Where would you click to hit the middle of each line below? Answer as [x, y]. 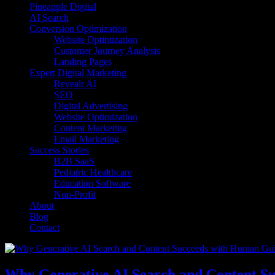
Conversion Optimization [78, 29]
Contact [45, 227]
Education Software [92, 183]
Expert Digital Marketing [78, 73]
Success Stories [59, 150]
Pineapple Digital [63, 6]
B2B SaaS [74, 161]
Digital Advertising [91, 106]
